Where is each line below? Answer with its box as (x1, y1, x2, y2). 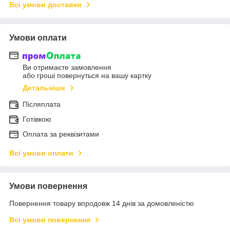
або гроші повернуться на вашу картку (23, 71, 151, 80)
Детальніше (23, 84, 65, 92)
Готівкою (23, 115, 51, 124)
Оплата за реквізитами (23, 130, 99, 139)
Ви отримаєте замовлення (23, 63, 111, 72)
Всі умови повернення (9, 216, 90, 224)
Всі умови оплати (9, 149, 73, 158)
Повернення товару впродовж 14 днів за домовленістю (9, 199, 194, 208)
